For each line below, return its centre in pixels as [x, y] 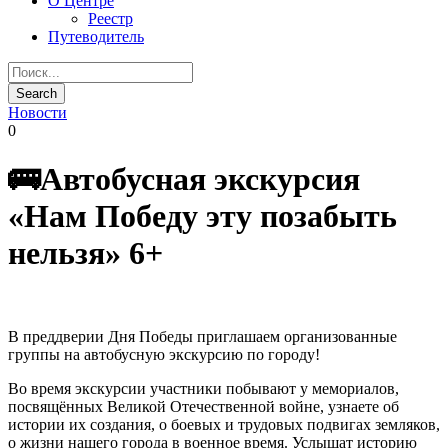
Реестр [110, 18]
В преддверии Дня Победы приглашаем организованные [202, 336]
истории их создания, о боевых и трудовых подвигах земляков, [224, 424]
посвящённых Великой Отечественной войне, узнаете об [203, 406]
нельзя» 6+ [85, 253]
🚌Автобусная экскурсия [184, 179]
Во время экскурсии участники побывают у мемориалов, [203, 388]
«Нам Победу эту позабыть [202, 216]
